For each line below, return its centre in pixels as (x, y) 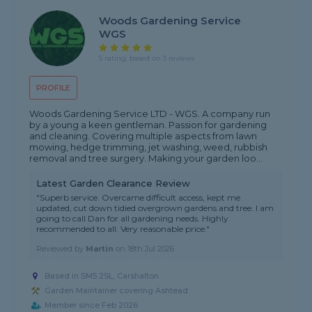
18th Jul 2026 (151, 249)
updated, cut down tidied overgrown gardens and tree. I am (155, 208)
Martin (100, 249)
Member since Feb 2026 (92, 305)
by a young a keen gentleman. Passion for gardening (148, 125)
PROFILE (54, 88)
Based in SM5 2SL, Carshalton (102, 276)
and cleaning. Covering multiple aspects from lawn (143, 136)
